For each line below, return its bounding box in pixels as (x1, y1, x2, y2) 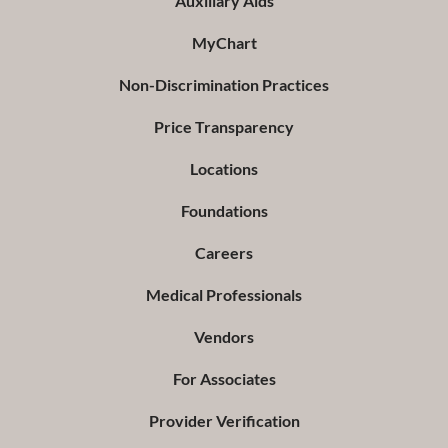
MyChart (191, 33, 257, 53)
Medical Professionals (146, 285, 302, 305)
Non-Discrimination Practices (119, 75, 329, 95)
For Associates (172, 369, 276, 389)
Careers (195, 243, 253, 263)
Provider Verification (148, 411, 300, 431)
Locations (190, 159, 258, 179)
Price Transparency (154, 117, 294, 137)
